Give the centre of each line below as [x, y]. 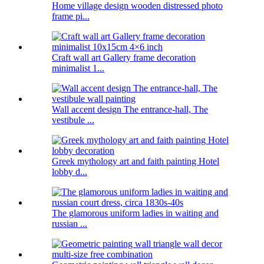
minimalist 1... [78, 68]
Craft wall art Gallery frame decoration [124, 58]
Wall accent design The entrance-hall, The [130, 110]
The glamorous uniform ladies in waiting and [135, 213]
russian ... [70, 224]
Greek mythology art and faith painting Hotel [136, 161]
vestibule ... [73, 120]
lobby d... [70, 172]
